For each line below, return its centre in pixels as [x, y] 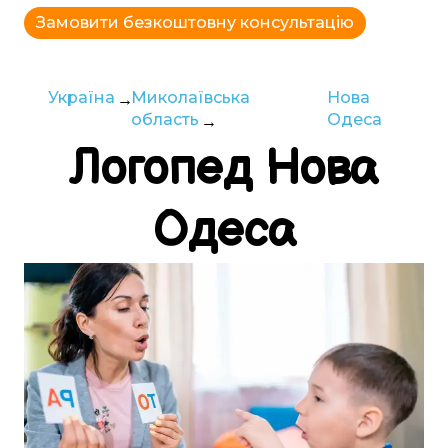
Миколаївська [190, 97]
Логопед [167, 169]
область [165, 119]
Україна [81, 97]
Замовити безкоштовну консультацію [195, 22]
